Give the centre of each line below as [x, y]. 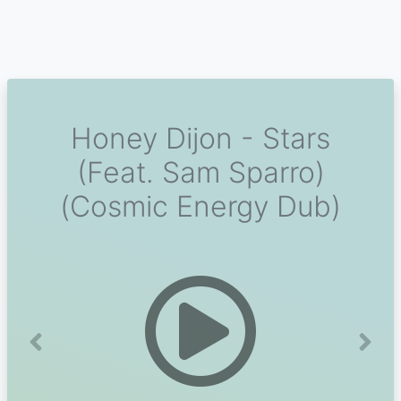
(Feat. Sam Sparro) [200, 172]
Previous [64, 351]
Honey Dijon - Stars [200, 138]
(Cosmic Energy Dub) [200, 206]
